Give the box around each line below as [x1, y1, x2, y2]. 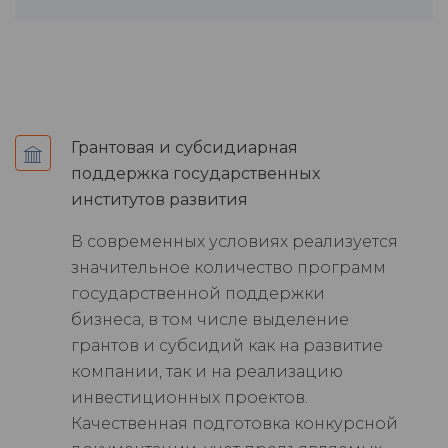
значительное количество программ [71, 258, 386, 278]
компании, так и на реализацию [71, 362, 343, 382]
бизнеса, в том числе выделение [71, 310, 349, 330]
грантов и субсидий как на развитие [71, 336, 383, 356]
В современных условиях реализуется [71, 232, 398, 252]
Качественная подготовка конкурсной [71, 414, 398, 434]
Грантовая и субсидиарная [71, 138, 298, 158]
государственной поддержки [71, 284, 325, 304]
